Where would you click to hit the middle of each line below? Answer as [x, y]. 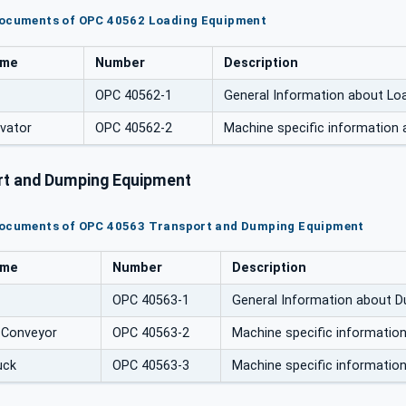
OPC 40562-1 [134, 95]
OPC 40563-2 [151, 333]
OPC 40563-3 [151, 366]
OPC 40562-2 [134, 128]
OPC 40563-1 [151, 301]
